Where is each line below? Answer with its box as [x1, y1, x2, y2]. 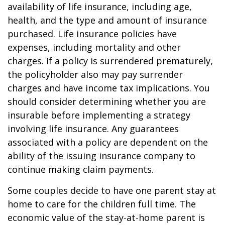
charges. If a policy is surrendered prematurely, [8, 55, 213, 67]
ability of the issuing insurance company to [8, 150, 195, 162]
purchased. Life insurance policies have [8, 28, 177, 40]
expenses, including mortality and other [8, 41, 181, 53]
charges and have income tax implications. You [8, 82, 210, 94]
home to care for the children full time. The [8, 198, 196, 210]
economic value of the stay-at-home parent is [8, 211, 205, 223]
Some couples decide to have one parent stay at [8, 184, 216, 196]
